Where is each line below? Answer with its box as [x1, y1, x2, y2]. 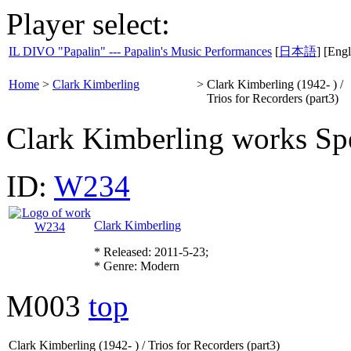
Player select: [6, 7, 170, 41]
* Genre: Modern [94, 259, 179, 273]
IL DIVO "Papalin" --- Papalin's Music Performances [9, 45, 272, 58]
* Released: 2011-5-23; [94, 245, 208, 259]
